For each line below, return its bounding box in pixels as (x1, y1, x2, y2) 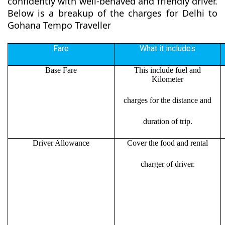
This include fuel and (134, 66, 201, 75)
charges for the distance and (124, 96, 211, 105)
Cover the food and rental (127, 139, 208, 148)
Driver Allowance (33, 139, 89, 148)
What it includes (140, 44, 195, 54)
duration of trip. (143, 117, 192, 126)
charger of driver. (140, 160, 195, 169)
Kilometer (152, 75, 183, 84)
